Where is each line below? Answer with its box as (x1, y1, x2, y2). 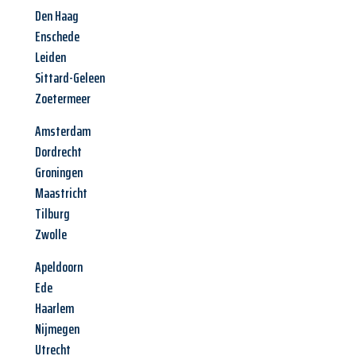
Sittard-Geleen (35, 67, 105, 90)
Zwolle (35, 223, 67, 246)
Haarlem (35, 297, 74, 320)
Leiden (35, 46, 66, 69)
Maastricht (35, 182, 87, 205)
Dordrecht (35, 141, 82, 164)
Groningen (35, 161, 83, 184)
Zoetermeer (35, 87, 91, 110)
